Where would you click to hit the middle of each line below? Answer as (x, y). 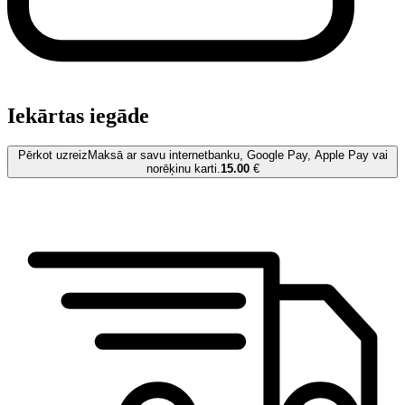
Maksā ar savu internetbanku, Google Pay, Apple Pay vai (237, 155)
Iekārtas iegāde (78, 115)
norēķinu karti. (183, 169)
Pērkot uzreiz (52, 155)
